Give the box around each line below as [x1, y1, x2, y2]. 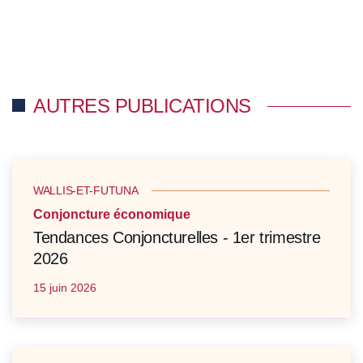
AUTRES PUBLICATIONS [33, 95, 251, 117]
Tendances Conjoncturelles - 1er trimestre [33, 228, 321, 247]
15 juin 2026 [33, 281, 96, 295]
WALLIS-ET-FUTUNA [33, 184, 139, 198]
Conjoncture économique [33, 207, 190, 222]
